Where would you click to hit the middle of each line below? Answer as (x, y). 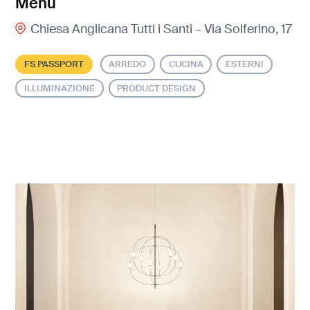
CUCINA (186, 64)
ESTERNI (244, 64)
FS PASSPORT (54, 64)
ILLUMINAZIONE (60, 88)
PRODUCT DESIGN (157, 88)
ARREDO (128, 64)
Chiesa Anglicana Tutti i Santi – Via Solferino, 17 (161, 29)
